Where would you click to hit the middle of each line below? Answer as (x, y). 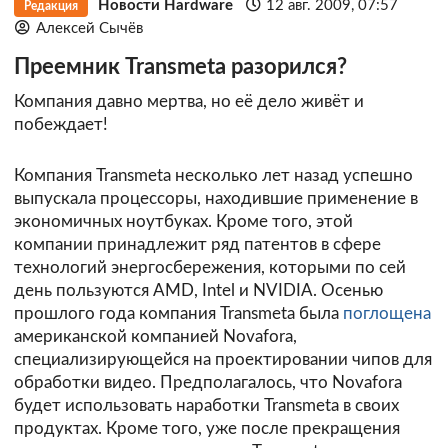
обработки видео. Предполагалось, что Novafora (208, 382)
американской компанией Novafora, (155, 336)
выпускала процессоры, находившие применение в (216, 198)
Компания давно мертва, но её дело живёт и (189, 101)
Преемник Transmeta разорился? (180, 68)
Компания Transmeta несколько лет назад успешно (213, 175)
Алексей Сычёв (89, 29)
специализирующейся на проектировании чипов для (223, 359)
